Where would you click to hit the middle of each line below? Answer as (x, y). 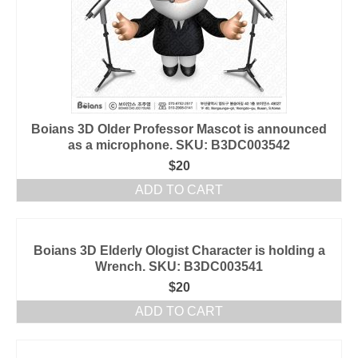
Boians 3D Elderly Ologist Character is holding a (179, 251)
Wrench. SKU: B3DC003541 (179, 267)
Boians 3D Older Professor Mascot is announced (179, 129)
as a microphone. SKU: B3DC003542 (179, 145)
